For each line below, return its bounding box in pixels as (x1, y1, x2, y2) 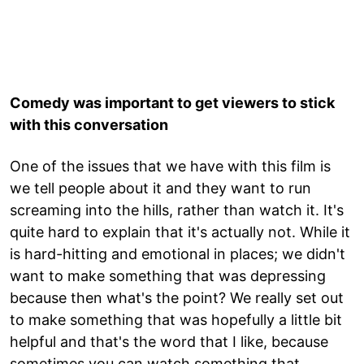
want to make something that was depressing (10, 266, 326, 284)
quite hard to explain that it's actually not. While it (10, 223, 350, 240)
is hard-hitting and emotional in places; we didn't (10, 245, 345, 262)
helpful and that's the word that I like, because (10, 332, 328, 350)
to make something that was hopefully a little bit (10, 310, 342, 328)
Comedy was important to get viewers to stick (10, 93, 335, 111)
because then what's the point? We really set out (10, 288, 344, 306)
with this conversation (10, 115, 171, 133)
